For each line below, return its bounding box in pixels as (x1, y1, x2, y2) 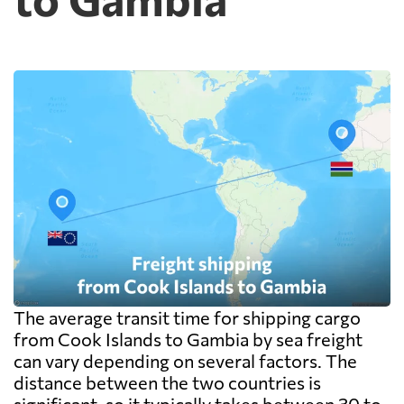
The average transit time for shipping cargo (14, 307, 361, 329)
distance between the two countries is (14, 372, 321, 394)
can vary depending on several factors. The (14, 350, 357, 372)
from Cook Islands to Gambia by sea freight (14, 328, 363, 351)
